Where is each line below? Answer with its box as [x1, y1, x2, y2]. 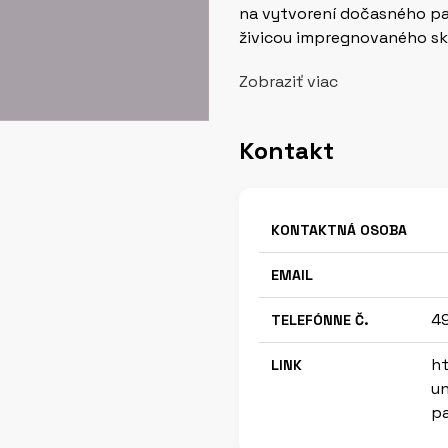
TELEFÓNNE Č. [271, 311, 369, 329]
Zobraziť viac [239, 71, 338, 92]
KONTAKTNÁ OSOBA [271, 221, 407, 239]
